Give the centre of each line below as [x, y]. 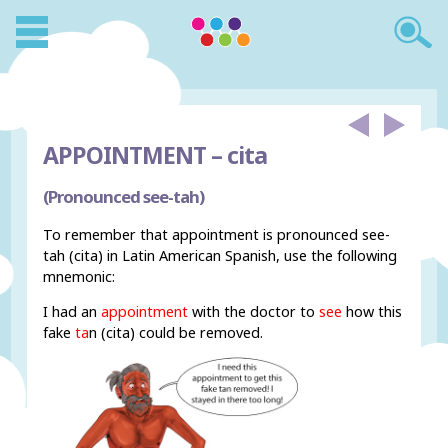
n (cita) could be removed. [176, 333]
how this [372, 312]
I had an [72, 312]
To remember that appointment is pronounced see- [217, 234]
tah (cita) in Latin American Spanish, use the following [220, 255]
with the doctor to [254, 312]
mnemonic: [79, 276]
